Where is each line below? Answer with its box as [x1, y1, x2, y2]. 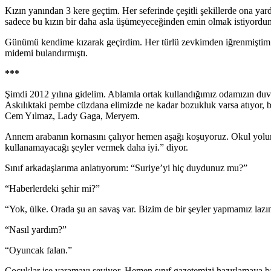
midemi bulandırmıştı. [5, 47, 88, 58]
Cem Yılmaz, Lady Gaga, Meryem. [5, 110, 140, 121]
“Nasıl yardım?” [5, 224, 67, 235]
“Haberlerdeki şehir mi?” [5, 183, 100, 194]
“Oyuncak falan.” [5, 244, 72, 255]
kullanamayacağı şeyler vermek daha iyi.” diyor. [5, 142, 188, 152]
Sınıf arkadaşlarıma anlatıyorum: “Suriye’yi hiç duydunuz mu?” [5, 162, 247, 173]
